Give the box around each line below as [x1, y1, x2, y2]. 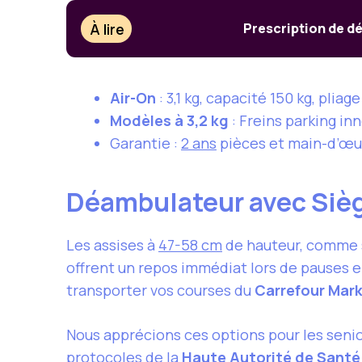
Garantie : [110, 133, 181, 154]
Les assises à [66, 235, 158, 255]
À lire [90, 19, 125, 39]
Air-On [110, 88, 156, 108]
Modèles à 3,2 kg [110, 111, 229, 131]
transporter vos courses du [66, 280, 255, 301]
